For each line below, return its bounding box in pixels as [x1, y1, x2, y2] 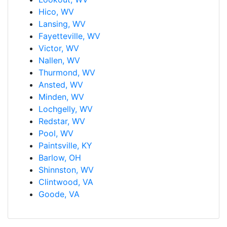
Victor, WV [39, 43, 79, 53]
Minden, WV [39, 91, 84, 102]
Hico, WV [39, 6, 74, 17]
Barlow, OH [39, 152, 81, 163]
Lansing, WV [39, 18, 86, 29]
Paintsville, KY [39, 140, 92, 150]
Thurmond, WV [39, 67, 95, 78]
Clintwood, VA [39, 176, 93, 187]
